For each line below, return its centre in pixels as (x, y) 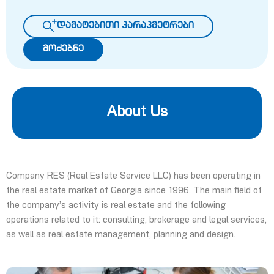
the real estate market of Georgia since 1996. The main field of (134, 191)
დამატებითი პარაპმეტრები (125, 26)
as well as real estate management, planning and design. (121, 235)
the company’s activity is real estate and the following (116, 206)
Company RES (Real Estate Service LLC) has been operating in (133, 176)
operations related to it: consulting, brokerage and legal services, (136, 220)
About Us (137, 113)
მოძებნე (63, 49)
